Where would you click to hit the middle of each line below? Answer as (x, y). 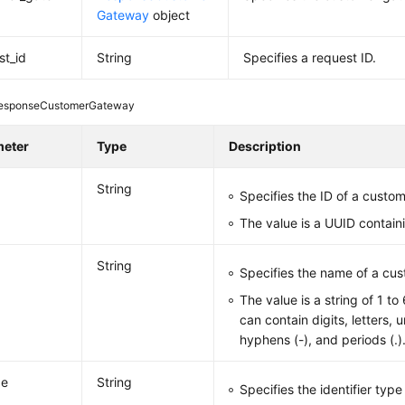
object (170, 15)
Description (265, 146)
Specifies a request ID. (310, 57)
